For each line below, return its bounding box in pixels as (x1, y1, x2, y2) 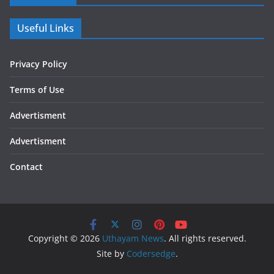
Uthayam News (102, 232, 164, 245)
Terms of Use (10, 84, 64, 96)
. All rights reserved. (163, 232, 246, 245)
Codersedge (126, 248, 176, 260)
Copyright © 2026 (28, 232, 102, 245)
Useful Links (17, 21, 74, 35)
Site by (96, 248, 127, 260)
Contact (10, 161, 43, 173)
